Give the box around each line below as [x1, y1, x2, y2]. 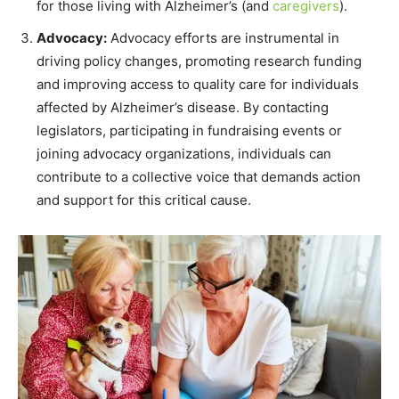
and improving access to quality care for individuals [37, 75, 359, 93]
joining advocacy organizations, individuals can [37, 144, 331, 162]
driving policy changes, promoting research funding [37, 52, 362, 69]
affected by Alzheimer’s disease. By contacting [37, 98, 329, 116]
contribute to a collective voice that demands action [37, 167, 361, 185]
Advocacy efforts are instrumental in [107, 28, 339, 46]
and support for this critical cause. [37, 191, 251, 208]
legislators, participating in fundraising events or [37, 121, 342, 139]
